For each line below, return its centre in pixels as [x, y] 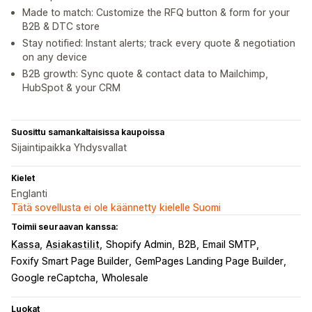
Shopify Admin [139, 244]
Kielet [23, 178]
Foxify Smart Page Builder [70, 261]
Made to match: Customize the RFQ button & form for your [156, 13]
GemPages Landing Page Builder [209, 261]
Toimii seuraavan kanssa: [64, 227]
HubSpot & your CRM [71, 88]
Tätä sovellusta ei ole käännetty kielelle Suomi [116, 208]
